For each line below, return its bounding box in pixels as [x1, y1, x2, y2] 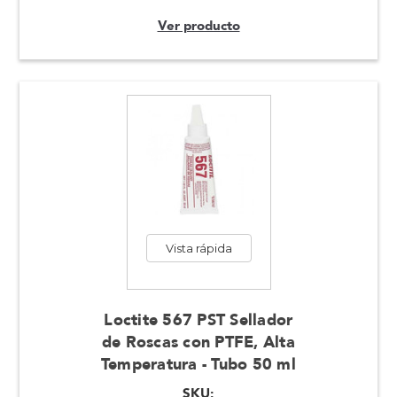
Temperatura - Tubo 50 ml [100, 354, 296, 377]
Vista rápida [165, 241, 232, 256]
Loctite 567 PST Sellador [104, 309, 293, 332]
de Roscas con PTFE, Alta [101, 331, 295, 354]
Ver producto [157, 17, 240, 35]
